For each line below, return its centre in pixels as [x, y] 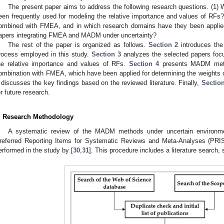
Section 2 [163, 44]
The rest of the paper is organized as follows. [78, 44]
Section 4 [144, 63]
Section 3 [106, 54]
